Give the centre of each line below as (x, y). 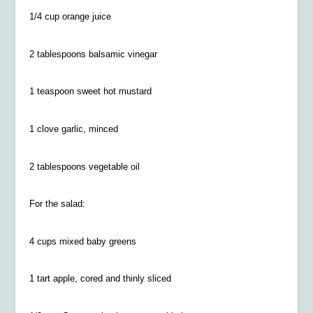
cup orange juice (77, 17)
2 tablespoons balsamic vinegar (94, 54)
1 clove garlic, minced (74, 129)
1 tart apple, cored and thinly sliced (101, 279)
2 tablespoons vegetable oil (85, 166)
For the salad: (58, 204)
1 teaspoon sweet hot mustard (91, 92)
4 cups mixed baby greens (83, 241)
